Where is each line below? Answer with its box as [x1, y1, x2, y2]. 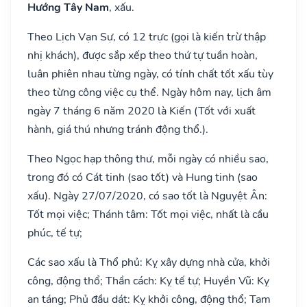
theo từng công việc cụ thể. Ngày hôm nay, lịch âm [27, 84, 271, 100]
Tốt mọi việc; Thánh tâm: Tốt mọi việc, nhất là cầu [27, 206, 269, 222]
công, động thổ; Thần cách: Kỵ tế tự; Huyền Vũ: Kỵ [27, 273, 269, 288]
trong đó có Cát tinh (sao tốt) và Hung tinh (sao [27, 169, 258, 185]
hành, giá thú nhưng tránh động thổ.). [27, 121, 208, 137]
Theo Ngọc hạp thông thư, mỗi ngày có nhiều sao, [27, 151, 269, 167]
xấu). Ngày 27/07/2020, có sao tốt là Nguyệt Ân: [27, 188, 267, 204]
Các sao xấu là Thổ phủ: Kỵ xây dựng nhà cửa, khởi [27, 254, 270, 270]
